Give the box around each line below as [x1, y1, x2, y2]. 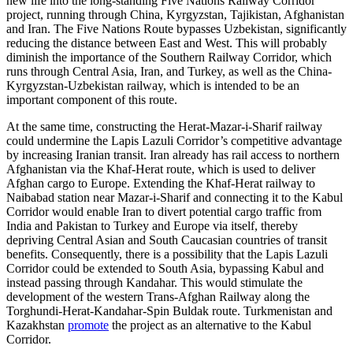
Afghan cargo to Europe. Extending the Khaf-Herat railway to [6, 176, 315, 191]
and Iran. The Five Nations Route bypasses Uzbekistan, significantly [6, 22, 347, 36]
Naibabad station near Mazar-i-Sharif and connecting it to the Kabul [6, 191, 343, 205]
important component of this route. [6, 93, 177, 107]
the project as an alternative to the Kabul [109, 318, 311, 333]
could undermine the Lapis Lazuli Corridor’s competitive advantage [6, 134, 342, 148]
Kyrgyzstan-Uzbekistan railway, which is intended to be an [6, 79, 299, 93]
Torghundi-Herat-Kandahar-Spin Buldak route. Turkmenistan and [6, 304, 333, 318]
